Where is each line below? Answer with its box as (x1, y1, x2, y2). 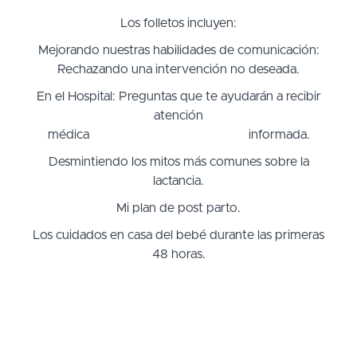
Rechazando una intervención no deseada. (57, 62, 300, 76)
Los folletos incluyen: (120, 16, 237, 29)
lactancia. (153, 174, 204, 187)
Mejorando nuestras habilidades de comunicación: (37, 43, 320, 57)
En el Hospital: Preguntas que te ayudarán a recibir (36, 89, 321, 103)
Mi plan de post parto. (116, 201, 241, 214)
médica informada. (47, 127, 310, 141)
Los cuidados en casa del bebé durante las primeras (33, 228, 324, 241)
